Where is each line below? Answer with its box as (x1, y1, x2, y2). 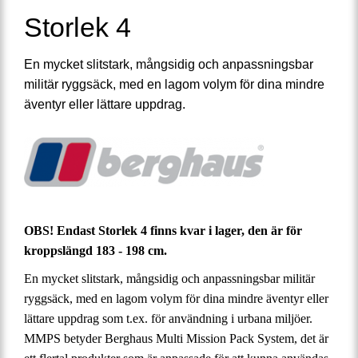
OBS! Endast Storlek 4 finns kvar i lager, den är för (24, 224, 302, 238)
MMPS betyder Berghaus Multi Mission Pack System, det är (24, 331, 328, 345)
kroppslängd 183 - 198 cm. (24, 244, 167, 258)
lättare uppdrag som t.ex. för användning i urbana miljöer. (24, 311, 312, 325)
